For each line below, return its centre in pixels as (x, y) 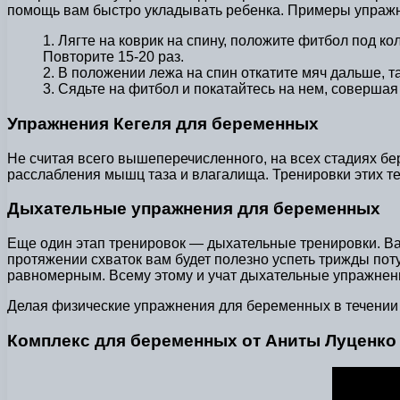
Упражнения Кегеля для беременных (163, 123)
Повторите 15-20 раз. (113, 57)
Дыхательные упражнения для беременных (194, 209)
